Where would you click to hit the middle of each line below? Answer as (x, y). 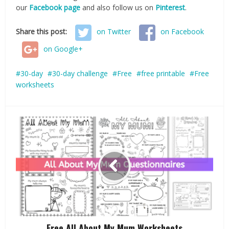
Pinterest (170, 8)
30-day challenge (80, 73)
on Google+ (63, 49)
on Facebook (182, 32)
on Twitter (114, 32)
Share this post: (43, 32)
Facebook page (55, 8)
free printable (163, 73)
